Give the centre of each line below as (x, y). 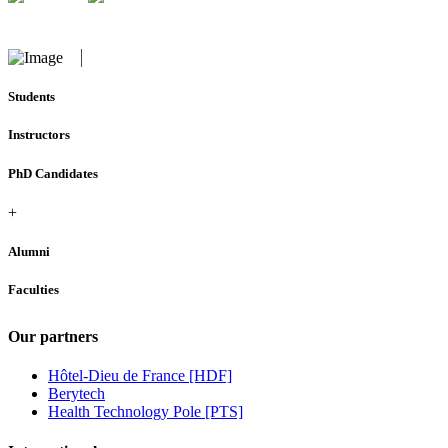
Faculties (33, 290)
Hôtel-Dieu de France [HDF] (140, 376)
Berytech (76, 394)
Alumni (29, 251)
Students (31, 97)
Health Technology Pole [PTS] (145, 412)
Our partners (53, 337)
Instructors (39, 135)
